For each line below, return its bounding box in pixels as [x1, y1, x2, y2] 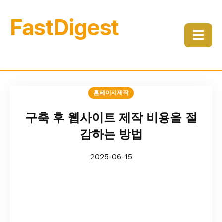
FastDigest [10, 14, 119, 41]
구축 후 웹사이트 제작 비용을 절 [25, 111, 197, 125]
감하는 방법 [79, 127, 143, 141]
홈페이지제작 [93, 89, 129, 96]
